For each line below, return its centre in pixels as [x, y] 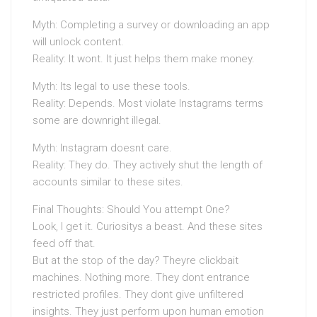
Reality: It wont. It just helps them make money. [144, 59]
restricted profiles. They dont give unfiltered [138, 295]
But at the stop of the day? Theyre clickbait [136, 261]
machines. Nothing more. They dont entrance [141, 278]
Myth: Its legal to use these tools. [111, 87]
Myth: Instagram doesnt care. [102, 148]
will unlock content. [78, 42]
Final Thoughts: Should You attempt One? [131, 210]
